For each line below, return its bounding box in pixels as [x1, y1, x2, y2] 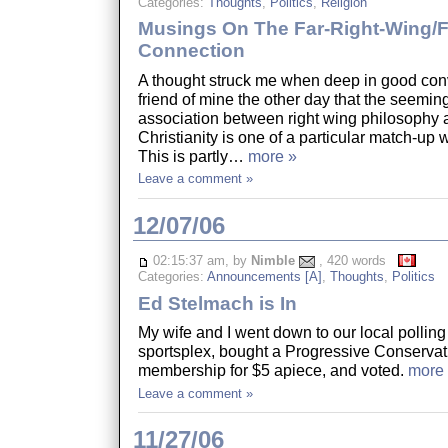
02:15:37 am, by [148, 253, 251, 269]
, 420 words [314, 253, 398, 269]
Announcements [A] [206, 268, 322, 284]
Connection [137, 40, 245, 62]
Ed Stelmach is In [137, 292, 297, 314]
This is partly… [137, 146, 248, 165]
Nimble [250, 253, 295, 269]
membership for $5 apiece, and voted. [137, 361, 408, 380]
